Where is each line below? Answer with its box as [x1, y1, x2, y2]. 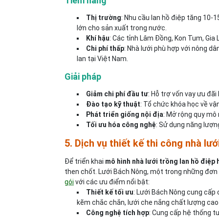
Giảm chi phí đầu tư [86, 90, 148, 98]
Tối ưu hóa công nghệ [86, 121, 156, 129]
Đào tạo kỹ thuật [86, 100, 140, 108]
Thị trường [86, 14, 121, 22]
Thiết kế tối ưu [86, 188, 133, 196]
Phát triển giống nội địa [86, 110, 163, 118]
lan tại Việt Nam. [77, 55, 128, 63]
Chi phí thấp [86, 44, 124, 52]
